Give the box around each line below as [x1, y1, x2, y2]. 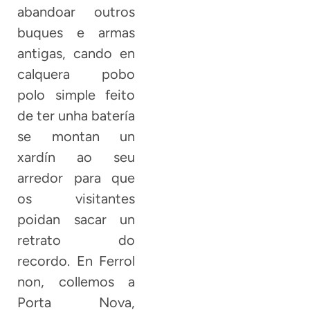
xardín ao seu [17, 149, 136, 166]
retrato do [17, 232, 136, 249]
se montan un [17, 128, 136, 145]
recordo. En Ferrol [17, 253, 136, 270]
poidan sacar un [17, 211, 136, 228]
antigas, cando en [17, 45, 136, 62]
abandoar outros [17, 3, 136, 21]
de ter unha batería [17, 107, 136, 125]
